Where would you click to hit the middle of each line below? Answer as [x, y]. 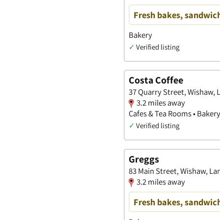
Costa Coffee [156, 80]
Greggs [144, 159]
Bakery [140, 35]
